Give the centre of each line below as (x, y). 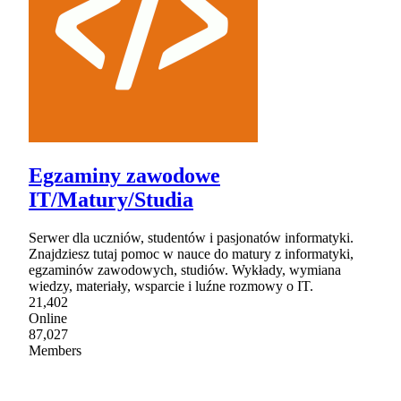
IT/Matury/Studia (111, 200)
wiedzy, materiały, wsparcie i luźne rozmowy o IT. (171, 286)
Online (48, 319)
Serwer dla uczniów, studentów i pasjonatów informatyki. (191, 238)
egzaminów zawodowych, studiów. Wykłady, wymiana (185, 270)
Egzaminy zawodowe (124, 176)
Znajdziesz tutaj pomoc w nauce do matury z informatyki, (191, 254)
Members (55, 351)
